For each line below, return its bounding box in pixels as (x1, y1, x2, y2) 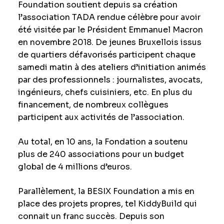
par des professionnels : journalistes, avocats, (17, 74, 202, 85)
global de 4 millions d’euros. (17, 161, 132, 172)
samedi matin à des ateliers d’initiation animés (17, 62, 206, 72)
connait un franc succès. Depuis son (17, 211, 164, 221)
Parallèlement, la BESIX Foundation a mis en (17, 186, 194, 196)
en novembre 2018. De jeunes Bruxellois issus (17, 37, 201, 47)
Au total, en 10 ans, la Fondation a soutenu (17, 136, 188, 147)
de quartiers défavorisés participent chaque (17, 49, 195, 60)
